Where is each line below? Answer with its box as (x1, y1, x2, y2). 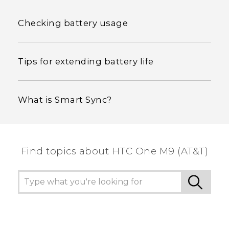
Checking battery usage (18, 17, 128, 28)
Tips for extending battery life (18, 56, 154, 66)
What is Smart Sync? (18, 94, 112, 105)
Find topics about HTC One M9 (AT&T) (20, 145, 209, 157)
